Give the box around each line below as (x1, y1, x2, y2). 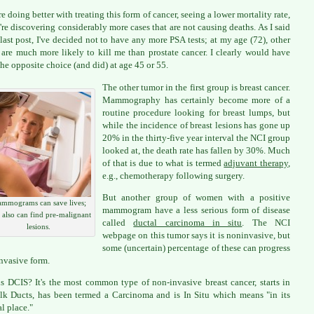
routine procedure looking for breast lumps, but (102, 107, 290, 118)
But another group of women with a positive (102, 191, 290, 203)
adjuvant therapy (224, 157, 289, 168)
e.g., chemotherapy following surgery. (102, 170, 245, 181)
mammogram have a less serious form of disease (102, 204, 290, 215)
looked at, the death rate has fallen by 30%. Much (102, 144, 290, 156)
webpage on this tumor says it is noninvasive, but (102, 229, 290, 240)
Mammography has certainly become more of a (102, 94, 290, 105)
